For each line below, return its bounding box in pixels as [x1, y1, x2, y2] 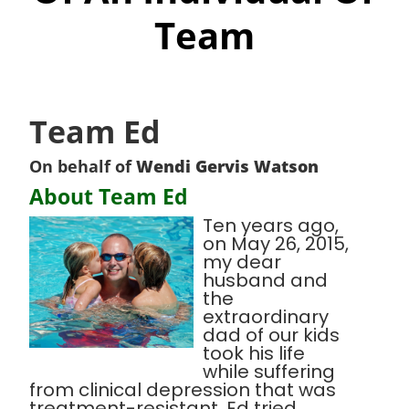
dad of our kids [203, 322, 340, 349]
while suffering [203, 359, 335, 385]
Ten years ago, [203, 213, 339, 239]
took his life [203, 341, 305, 367]
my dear [203, 249, 281, 276]
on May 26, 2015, [203, 231, 349, 257]
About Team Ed [29, 182, 188, 212]
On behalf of [29, 155, 136, 178]
